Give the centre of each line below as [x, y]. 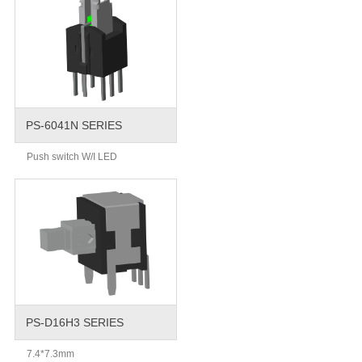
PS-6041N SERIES [74, 125]
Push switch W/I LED [72, 156]
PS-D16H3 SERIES [74, 322]
